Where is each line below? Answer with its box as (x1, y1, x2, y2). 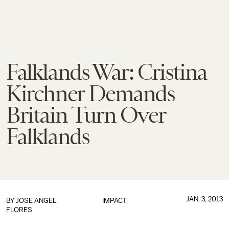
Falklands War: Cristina (6, 59, 207, 85)
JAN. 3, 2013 (186, 195, 223, 203)
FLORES (6, 206, 32, 214)
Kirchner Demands (6, 81, 175, 106)
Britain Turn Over (6, 102, 166, 128)
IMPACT (102, 197, 127, 204)
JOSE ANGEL (16, 197, 57, 204)
